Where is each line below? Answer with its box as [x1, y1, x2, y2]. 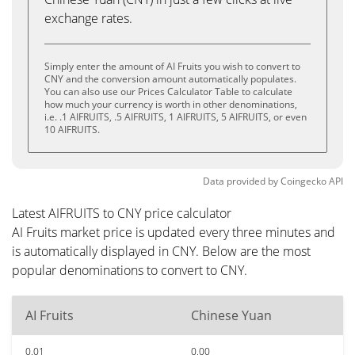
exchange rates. [44, 10, 132, 27]
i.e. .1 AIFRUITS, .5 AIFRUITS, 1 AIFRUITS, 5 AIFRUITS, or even [44, 110, 307, 124]
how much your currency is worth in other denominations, [44, 97, 297, 111]
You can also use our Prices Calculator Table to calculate [44, 85, 292, 98]
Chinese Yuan [191, 307, 272, 324]
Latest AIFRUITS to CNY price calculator [12, 204, 231, 222]
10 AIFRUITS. [44, 123, 100, 136]
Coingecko [281, 174, 326, 188]
